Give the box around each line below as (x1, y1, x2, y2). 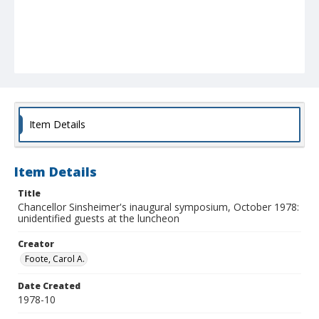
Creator (18, 238, 54, 251)
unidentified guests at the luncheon (18, 211, 179, 226)
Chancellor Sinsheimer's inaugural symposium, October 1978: (18, 200, 299, 214)
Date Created (18, 280, 80, 293)
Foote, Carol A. (25, 253, 85, 266)
